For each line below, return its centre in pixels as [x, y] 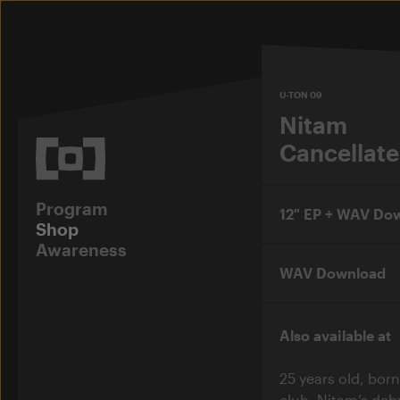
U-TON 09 [300, 94]
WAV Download [332, 272]
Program [72, 208]
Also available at [335, 335]
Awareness [81, 249]
